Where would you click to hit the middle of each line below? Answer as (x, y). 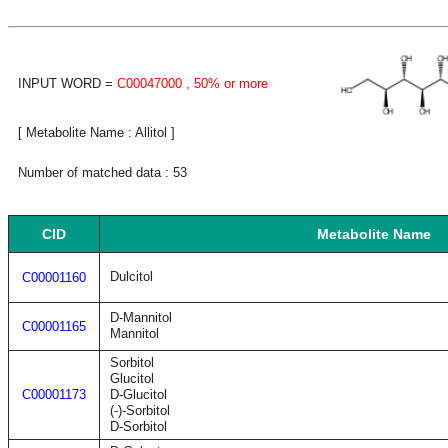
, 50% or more (225, 83)
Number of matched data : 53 (102, 172)
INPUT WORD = (67, 83)
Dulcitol (131, 276)
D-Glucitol (138, 394)
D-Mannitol (141, 317)
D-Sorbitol (138, 426)
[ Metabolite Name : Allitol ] (96, 132)
